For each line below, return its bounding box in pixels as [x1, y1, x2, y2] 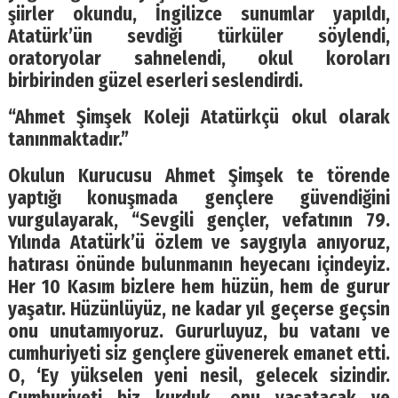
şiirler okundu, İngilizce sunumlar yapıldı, [7, 3, 391, 26]
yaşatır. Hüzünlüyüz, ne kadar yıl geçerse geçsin [7, 298, 391, 321]
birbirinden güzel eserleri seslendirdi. [7, 69, 303, 92]
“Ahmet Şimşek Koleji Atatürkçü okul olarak [7, 106, 391, 129]
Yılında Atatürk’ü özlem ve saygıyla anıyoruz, [7, 231, 391, 254]
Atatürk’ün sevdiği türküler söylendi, [7, 25, 391, 48]
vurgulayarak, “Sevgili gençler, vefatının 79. [7, 209, 391, 232]
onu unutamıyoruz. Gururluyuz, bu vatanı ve [7, 320, 391, 343]
